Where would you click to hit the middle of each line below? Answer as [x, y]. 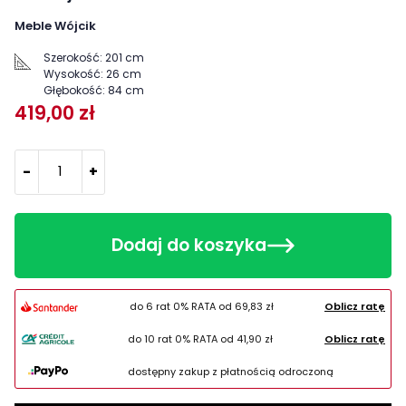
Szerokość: [73, 57]
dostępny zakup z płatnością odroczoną [230, 371]
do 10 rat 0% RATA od [182, 338]
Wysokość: [73, 73]
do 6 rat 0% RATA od [182, 306]
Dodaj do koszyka [188, 245]
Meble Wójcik [55, 25]
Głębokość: [74, 90]
